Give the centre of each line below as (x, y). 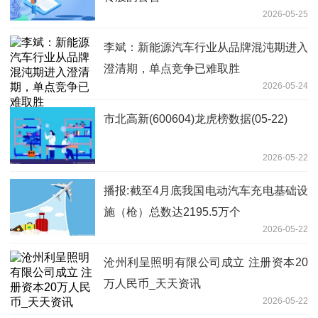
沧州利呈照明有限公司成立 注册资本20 (206, 262)
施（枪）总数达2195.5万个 (172, 212)
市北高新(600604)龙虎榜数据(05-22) (196, 119)
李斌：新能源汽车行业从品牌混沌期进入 (206, 47)
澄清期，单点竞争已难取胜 (172, 68)
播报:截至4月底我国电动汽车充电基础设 (206, 190)
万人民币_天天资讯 (152, 283)
